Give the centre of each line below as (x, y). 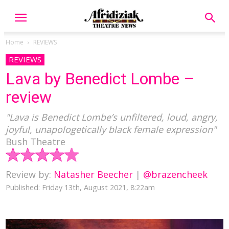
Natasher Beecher (93, 174)
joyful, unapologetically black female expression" (111, 129)
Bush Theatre (36, 142)
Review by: (30, 174)
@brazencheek (175, 174)
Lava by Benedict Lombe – (100, 79)
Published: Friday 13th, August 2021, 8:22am (80, 187)
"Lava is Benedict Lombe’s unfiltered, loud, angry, (112, 117)
